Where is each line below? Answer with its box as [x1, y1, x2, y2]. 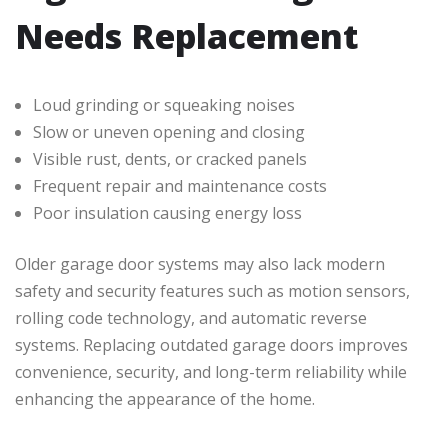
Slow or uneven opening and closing [33, 121, 305, 144]
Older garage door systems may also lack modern [15, 253, 385, 276]
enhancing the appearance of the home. [15, 388, 315, 411]
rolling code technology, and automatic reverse [15, 307, 367, 330]
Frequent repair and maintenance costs [33, 175, 327, 198]
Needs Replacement [15, 13, 359, 60]
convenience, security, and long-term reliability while [15, 361, 407, 384]
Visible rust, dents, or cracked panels [33, 148, 307, 171]
